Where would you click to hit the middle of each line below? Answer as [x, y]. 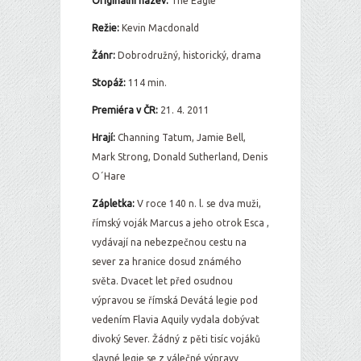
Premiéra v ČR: [125, 110]
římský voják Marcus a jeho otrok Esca [178, 223]
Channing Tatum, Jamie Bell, [180, 137]
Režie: [106, 28]
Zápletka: [114, 203]
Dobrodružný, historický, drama [188, 55]
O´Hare [109, 176]
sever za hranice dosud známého [167, 261]
